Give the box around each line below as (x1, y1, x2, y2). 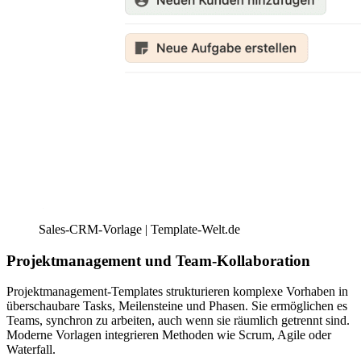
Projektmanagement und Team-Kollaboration (6, 251, 310, 269)
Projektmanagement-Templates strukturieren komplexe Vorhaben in (6, 284, 348, 299)
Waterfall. (6, 342, 56, 357)
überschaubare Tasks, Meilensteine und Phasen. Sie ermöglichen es (6, 299, 347, 313)
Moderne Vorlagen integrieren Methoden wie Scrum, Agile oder (6, 328, 331, 342)
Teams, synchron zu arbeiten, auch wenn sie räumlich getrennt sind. (6, 313, 350, 328)
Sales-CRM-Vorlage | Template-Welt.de (39, 222, 240, 236)
